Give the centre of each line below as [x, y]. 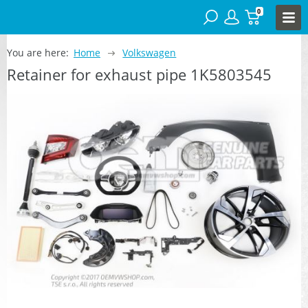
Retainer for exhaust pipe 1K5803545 [139, 74]
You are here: [38, 52]
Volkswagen [150, 52]
